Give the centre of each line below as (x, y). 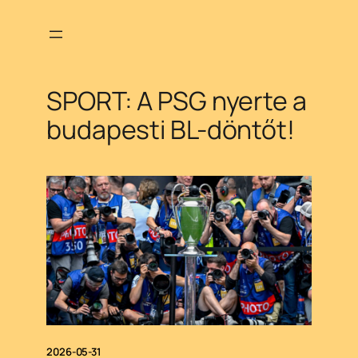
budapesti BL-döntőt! (171, 130)
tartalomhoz (46, 74)
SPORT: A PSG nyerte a (177, 101)
